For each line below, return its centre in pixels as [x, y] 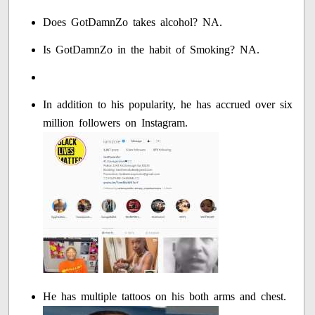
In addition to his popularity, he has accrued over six [168, 105]
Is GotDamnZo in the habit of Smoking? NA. [152, 50]
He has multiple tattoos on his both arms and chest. [165, 297]
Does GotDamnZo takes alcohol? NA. [133, 22]
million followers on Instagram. [116, 123]
